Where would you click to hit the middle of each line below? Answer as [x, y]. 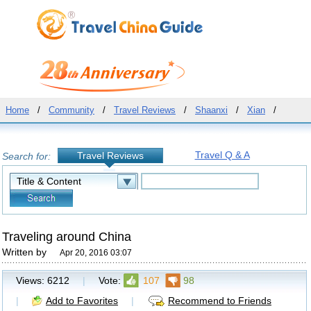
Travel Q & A [222, 155]
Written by [26, 252]
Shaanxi [211, 110]
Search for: [26, 156]
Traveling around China [67, 237]
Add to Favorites [82, 301]
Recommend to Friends [220, 301]
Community [72, 110]
